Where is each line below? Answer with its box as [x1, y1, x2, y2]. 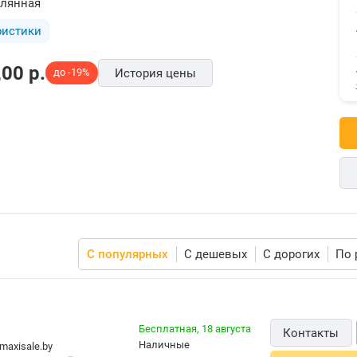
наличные [146, 338, 190, 351]
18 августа [202, 322, 251, 335]
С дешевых [184, 247, 247, 261]
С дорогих [263, 247, 320, 261]
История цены [115, 66, 196, 80]
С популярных [87, 247, 168, 261]
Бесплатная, [139, 322, 202, 335]
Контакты [283, 326, 339, 340]
